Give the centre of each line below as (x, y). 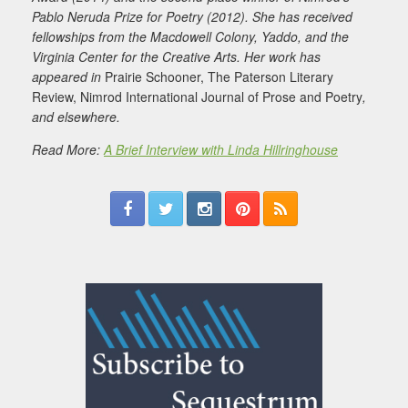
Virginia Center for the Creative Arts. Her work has (176, 57)
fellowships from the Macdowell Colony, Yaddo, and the (190, 37)
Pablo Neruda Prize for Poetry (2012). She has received (192, 17)
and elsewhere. (76, 117)
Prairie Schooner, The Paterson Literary (219, 77)
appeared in (68, 77)
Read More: (68, 150)
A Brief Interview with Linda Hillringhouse (221, 150)
